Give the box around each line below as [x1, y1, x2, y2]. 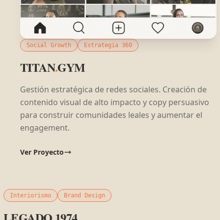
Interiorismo [18, 192, 59, 199]
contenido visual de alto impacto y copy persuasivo [12, 96, 201, 108]
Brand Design [72, 192, 113, 199]
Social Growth [18, 41, 63, 49]
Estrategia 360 [76, 41, 124, 49]
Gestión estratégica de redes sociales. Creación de [12, 83, 198, 95]
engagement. [12, 122, 61, 133]
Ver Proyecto [12, 147, 55, 157]
